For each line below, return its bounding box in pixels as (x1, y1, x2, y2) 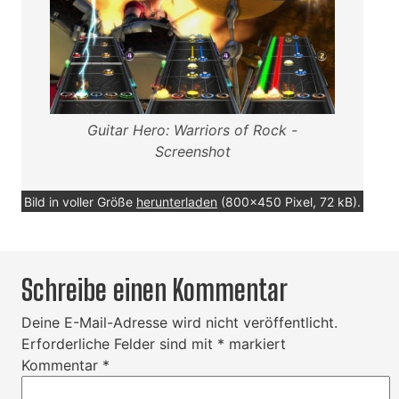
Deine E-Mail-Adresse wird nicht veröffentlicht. (21, 313, 338, 331)
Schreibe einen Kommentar (21, 273, 288, 307)
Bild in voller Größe (24, 193, 136, 209)
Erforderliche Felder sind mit (21, 334, 217, 353)
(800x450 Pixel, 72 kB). (217, 193, 361, 209)
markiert (224, 334, 286, 353)
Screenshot (154, 142, 231, 160)
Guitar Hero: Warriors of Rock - (87, 120, 297, 139)
